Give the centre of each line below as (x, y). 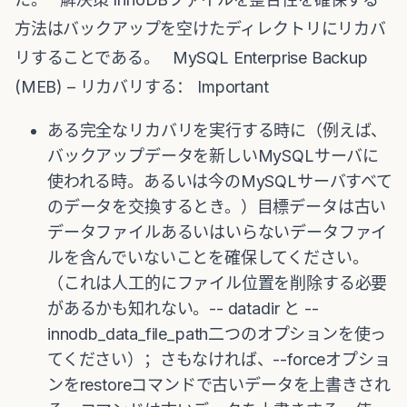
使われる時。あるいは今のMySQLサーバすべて (220, 181)
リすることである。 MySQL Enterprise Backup (191, 58)
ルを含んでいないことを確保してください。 (208, 258)
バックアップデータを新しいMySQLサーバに (213, 156)
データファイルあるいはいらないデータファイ (218, 232)
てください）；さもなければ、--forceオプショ (219, 359)
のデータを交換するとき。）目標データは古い (217, 207)
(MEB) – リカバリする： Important (142, 87)
